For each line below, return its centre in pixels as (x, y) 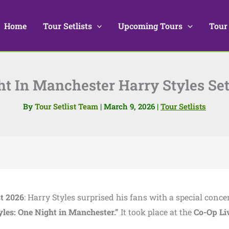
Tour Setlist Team (67, 106)
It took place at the (156, 212)
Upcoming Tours (151, 26)
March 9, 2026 (130, 106)
